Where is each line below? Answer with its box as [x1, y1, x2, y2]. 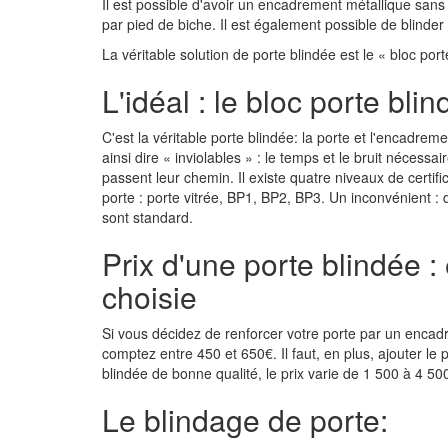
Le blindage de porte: [102, 398, 388, 441]
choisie [102, 275, 197, 318]
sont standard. [102, 207, 193, 227]
